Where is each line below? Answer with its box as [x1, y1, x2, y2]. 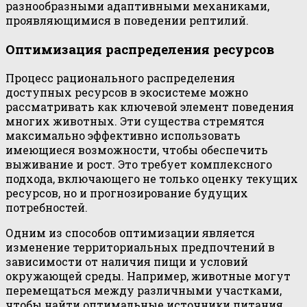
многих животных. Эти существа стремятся [5, 113, 265, 128]
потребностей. [5, 199, 88, 214]
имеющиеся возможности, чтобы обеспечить [5, 142, 268, 157]
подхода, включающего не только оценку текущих [5, 171, 298, 186]
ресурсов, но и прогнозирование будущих [5, 185, 248, 200]
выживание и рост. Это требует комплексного [5, 156, 272, 171]
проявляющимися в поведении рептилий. [5, 13, 249, 28]
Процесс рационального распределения [5, 70, 235, 85]
